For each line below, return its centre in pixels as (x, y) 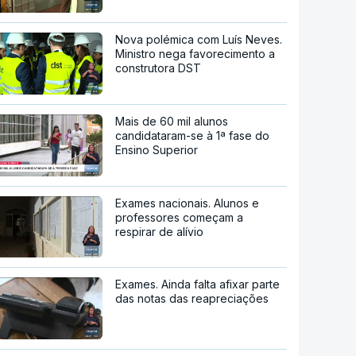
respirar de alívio (160, 231)
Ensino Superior (157, 149)
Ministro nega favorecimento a (195, 54)
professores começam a (180, 217)
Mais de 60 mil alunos (172, 121)
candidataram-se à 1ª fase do (193, 135)
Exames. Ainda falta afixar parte (198, 284)
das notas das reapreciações (192, 299)
